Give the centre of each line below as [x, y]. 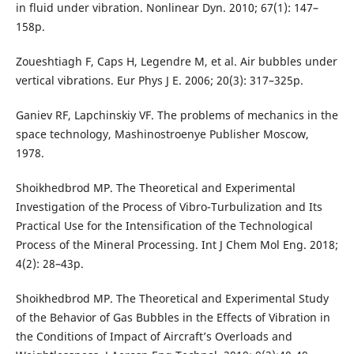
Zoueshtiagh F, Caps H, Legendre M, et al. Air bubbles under [176, 62]
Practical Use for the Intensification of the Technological [164, 226]
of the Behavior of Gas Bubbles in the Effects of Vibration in [173, 318]
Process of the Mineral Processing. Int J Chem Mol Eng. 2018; [177, 245]
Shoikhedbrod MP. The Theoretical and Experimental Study [172, 299]
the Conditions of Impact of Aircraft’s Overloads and [154, 337]
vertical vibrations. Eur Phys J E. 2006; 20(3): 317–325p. [159, 81]
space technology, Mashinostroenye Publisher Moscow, [162, 134]
